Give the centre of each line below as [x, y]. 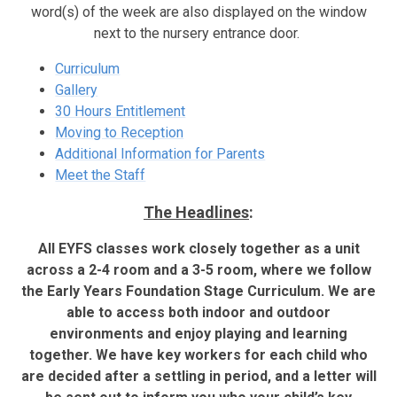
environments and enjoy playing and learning [198, 333]
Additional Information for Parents [160, 153]
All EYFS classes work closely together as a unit [198, 248]
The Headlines [196, 212]
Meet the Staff [101, 175]
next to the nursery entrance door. [198, 33]
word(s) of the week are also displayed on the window [198, 12]
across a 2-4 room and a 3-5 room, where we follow [198, 269]
